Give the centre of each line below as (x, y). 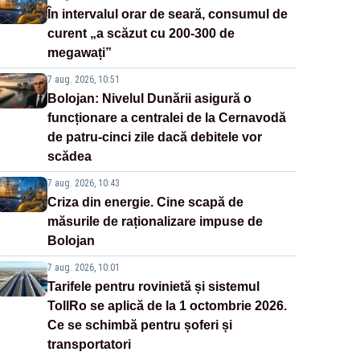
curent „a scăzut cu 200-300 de (141, 34)
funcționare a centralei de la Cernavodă (166, 118)
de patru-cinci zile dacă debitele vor (154, 137)
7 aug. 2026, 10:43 (83, 184)
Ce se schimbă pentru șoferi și (139, 325)
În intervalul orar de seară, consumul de (167, 14)
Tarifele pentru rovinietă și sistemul (153, 287)
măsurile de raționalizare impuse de (155, 222)
